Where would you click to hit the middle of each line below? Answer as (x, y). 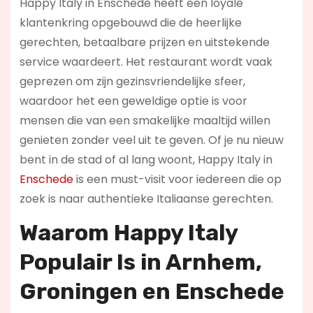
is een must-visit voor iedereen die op (177, 179)
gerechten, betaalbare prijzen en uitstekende (144, 42)
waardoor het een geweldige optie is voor (133, 101)
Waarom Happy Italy (128, 232)
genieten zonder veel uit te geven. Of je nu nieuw (151, 140)
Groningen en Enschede (152, 291)
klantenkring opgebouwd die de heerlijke (130, 22)
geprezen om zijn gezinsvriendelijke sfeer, (132, 81)
